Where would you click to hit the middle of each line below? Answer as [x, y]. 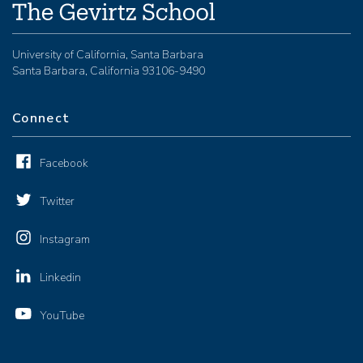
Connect [41, 118]
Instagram [65, 239]
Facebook [64, 163]
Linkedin [60, 277]
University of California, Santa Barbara [108, 54]
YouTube [62, 315]
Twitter [57, 201]
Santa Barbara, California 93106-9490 [109, 70]
